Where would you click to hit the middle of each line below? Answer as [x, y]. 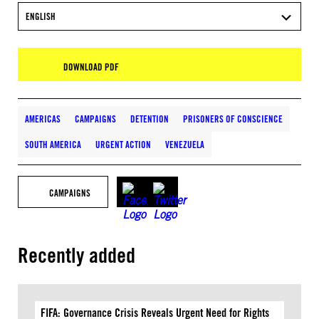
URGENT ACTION [123, 145]
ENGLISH [41, 16]
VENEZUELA [185, 145]
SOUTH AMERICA [53, 145]
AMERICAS [43, 119]
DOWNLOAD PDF [91, 67]
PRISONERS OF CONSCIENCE [233, 119]
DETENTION [150, 119]
